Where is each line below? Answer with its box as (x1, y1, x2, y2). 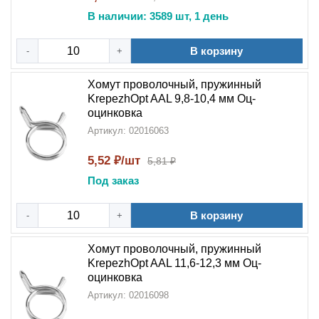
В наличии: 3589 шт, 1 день (88, 10, 229, 22)
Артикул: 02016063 (88, 125, 169, 136)
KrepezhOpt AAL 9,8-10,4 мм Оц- (88, 93, 256, 105)
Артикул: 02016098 (88, 290, 169, 300)
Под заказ (88, 174, 139, 187)
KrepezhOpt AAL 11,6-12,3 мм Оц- (88, 257, 261, 269)
